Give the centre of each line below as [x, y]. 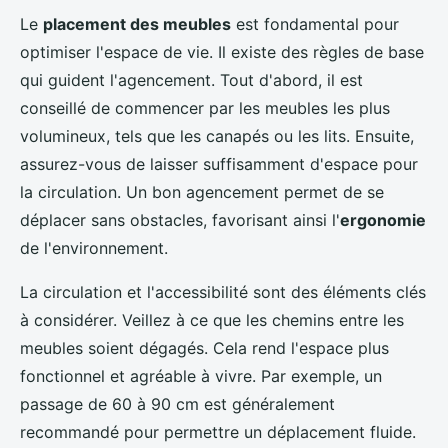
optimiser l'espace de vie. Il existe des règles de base [222, 52]
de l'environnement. [94, 248]
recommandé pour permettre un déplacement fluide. [218, 432]
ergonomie [383, 220]
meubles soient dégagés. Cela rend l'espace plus [204, 348]
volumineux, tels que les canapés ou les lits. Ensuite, [217, 136]
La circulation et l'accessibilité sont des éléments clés [223, 292]
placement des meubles [137, 24]
